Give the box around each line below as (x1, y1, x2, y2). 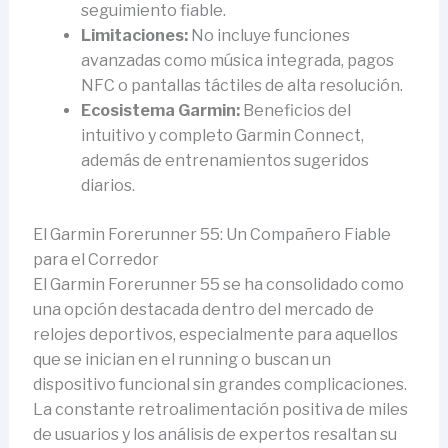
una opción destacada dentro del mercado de (32, 299, 374, 319)
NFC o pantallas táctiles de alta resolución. (80, 75, 403, 95)
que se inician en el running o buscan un (32, 349, 331, 369)
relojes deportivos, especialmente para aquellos (32, 324, 398, 344)
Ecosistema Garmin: (80, 100, 240, 120)
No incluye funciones (187, 25, 350, 45)
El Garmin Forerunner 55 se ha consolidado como (32, 274, 404, 294)
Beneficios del (239, 100, 351, 120)
